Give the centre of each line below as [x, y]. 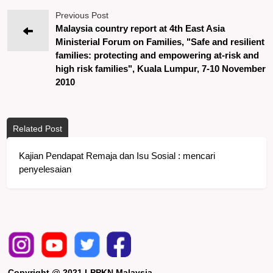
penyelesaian [45, 169]
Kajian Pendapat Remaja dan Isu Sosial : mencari [117, 155]
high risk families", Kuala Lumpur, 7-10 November [161, 68]
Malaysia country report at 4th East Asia [140, 28]
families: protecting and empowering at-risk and [158, 55]
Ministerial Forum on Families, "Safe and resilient [160, 41]
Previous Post [83, 15]
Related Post [38, 128]
